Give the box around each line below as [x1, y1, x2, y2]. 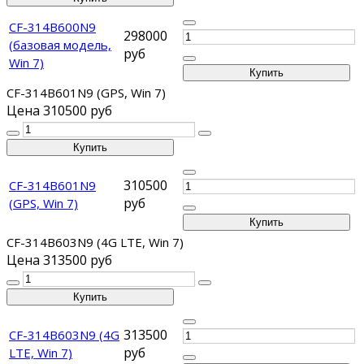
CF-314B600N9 [9, 19, 96, 36]
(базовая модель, [9, 37, 111, 54]
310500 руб [43, 102, 112, 120]
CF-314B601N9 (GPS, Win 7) [6, 84, 166, 102]
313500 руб [43, 251, 112, 270]
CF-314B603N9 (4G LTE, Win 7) [6, 234, 184, 251]
